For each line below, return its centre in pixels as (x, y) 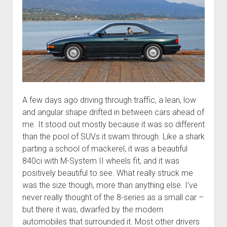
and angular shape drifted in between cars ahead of (113, 112)
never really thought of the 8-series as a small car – (113, 197)
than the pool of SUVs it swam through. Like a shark (113, 136)
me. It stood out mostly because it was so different (113, 124)
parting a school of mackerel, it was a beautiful (105, 148)
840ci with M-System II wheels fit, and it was (101, 161)
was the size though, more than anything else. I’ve (110, 185)
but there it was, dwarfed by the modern (92, 209)
